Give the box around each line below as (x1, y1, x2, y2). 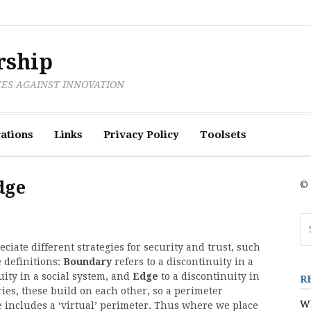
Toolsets (200, 128, 246, 141)
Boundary (63, 256, 112, 267)
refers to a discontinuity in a (112, 256, 253, 267)
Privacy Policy (103, 128, 179, 141)
